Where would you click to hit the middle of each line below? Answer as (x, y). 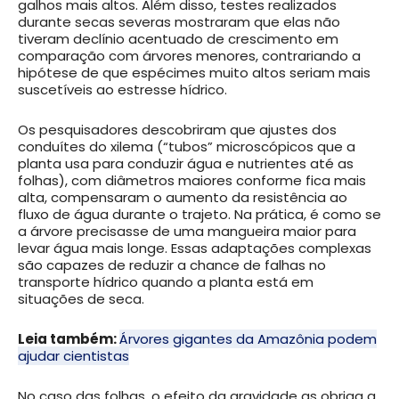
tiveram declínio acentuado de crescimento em (178, 39)
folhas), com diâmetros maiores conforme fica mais (192, 181)
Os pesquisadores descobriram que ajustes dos (177, 130)
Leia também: (69, 339)
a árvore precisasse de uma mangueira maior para (187, 232)
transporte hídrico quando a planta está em (166, 282)
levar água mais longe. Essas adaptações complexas (195, 248)
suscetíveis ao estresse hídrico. (122, 90)
